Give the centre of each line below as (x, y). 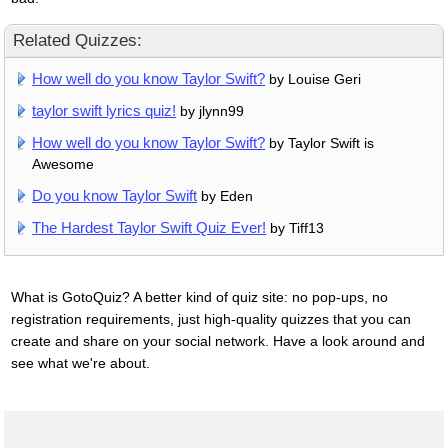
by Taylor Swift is (320, 143)
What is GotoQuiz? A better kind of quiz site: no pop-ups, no (199, 296)
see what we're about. (80, 362)
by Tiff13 (295, 227)
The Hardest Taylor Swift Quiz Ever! (149, 227)
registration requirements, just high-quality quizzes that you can (210, 318)
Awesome (63, 164)
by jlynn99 (210, 111)
